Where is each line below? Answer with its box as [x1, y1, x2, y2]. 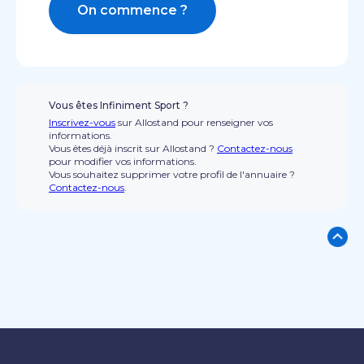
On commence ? [77, 2, 188, 18]
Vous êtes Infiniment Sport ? [49, 99, 188, 111]
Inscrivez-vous [49, 116, 115, 128]
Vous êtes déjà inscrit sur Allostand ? [49, 142, 217, 154]
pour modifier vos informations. [49, 155, 197, 167]
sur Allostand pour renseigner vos [115, 116, 273, 128]
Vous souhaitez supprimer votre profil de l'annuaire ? [49, 168, 295, 180]
